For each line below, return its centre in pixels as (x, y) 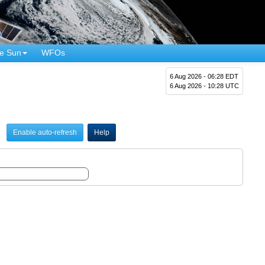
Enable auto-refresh (45, 132)
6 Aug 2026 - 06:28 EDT (204, 76)
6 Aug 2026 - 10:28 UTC (205, 85)
